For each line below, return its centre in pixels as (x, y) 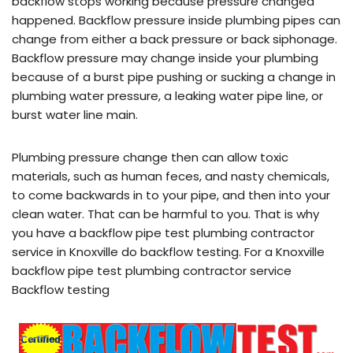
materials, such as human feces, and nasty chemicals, (171, 176)
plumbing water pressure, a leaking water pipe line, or (167, 95)
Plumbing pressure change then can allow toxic (150, 157)
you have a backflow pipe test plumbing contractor (163, 232)
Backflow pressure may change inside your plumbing (165, 58)
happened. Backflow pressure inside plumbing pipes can (176, 20)
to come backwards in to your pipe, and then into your (171, 195)
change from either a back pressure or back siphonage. (175, 39)
